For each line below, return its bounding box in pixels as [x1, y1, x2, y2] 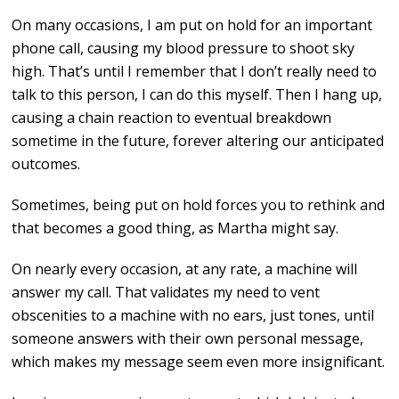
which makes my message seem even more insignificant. [12, 352, 386, 372]
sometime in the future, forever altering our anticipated [12, 131, 385, 151]
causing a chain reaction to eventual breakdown [12, 108, 332, 128]
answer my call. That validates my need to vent [12, 282, 321, 303]
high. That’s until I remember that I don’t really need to [12, 61, 378, 82]
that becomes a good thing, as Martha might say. [12, 218, 339, 239]
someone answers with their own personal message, [12, 329, 364, 349]
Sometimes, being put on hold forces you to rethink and [12, 195, 386, 216]
